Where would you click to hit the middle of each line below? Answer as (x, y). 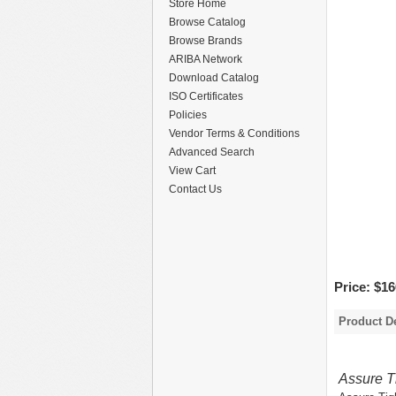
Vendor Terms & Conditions (234, 133)
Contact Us (195, 189)
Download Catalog (214, 78)
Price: (354, 287)
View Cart (192, 171)
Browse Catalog (207, 22)
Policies (188, 115)
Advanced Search (212, 152)
